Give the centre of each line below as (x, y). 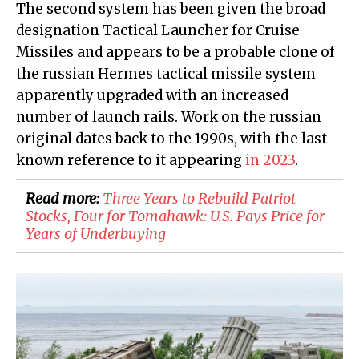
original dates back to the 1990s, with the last (171, 139)
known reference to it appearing (131, 161)
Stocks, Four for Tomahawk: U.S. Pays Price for (175, 216)
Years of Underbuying (96, 234)
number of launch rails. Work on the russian (169, 117)
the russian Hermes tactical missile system (166, 74)
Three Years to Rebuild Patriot (199, 199)
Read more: (64, 199)
